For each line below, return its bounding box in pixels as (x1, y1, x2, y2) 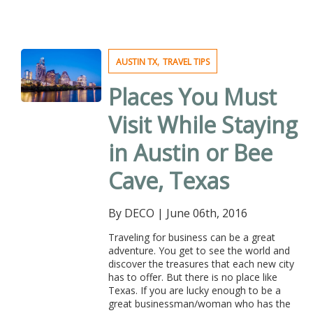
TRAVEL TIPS (162, 56, 210, 68)
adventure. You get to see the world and (108, 244, 290, 257)
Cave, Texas (108, 166, 229, 196)
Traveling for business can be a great (108, 231, 275, 244)
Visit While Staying (108, 110, 298, 140)
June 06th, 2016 (166, 205, 247, 221)
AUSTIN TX (115, 56, 157, 68)
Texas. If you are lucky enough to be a (108, 284, 281, 297)
